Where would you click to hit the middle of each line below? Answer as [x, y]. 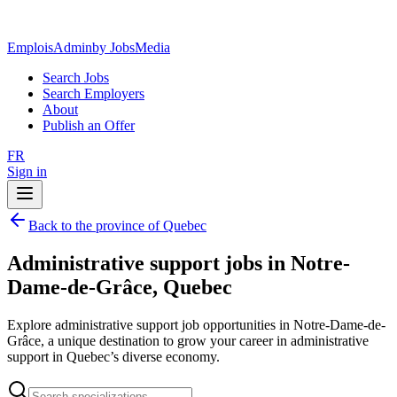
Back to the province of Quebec [117, 226]
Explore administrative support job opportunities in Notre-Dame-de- [196, 324]
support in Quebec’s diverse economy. [113, 356]
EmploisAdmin [50, 47]
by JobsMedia [131, 47]
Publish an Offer [89, 125]
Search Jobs [76, 78]
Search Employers [93, 93]
